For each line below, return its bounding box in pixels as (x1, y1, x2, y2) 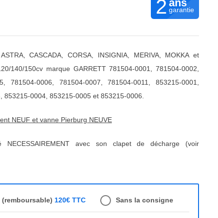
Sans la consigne (115, 196, 173, 204)
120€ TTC (54, 196, 86, 204)
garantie (169, 6, 195, 14)
